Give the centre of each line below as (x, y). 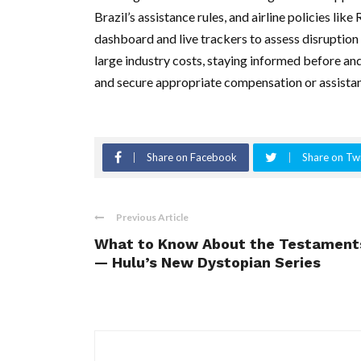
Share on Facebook (192, 158)
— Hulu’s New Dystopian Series (207, 263)
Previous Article (152, 218)
